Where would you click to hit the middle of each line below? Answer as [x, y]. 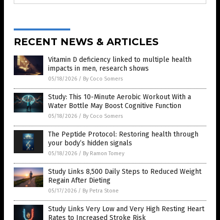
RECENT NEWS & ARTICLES [86, 42]
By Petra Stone [101, 191]
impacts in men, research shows [98, 69]
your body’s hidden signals [90, 143]
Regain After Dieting [79, 181]
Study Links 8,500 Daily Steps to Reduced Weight [125, 172]
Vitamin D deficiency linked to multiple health [120, 60]
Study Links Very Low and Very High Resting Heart [126, 209]
